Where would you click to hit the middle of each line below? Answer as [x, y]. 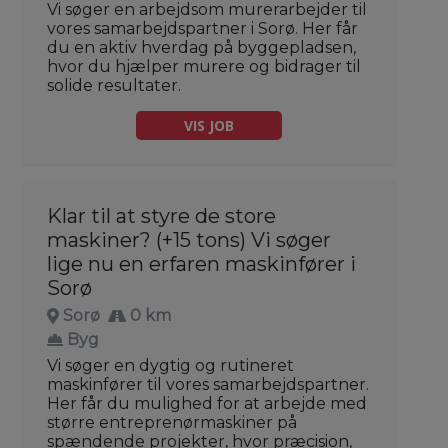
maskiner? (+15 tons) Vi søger [189, 240]
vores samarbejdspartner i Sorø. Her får [202, 29]
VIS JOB [209, 126]
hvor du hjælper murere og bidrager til [204, 67]
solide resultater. [114, 86]
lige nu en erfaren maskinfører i [201, 264]
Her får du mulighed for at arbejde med [207, 404]
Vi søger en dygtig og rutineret [170, 366]
